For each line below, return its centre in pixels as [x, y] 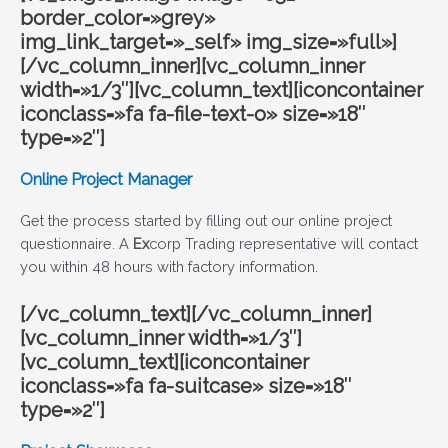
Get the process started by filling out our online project [206, 221]
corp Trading [192, 244]
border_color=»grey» [117, 18]
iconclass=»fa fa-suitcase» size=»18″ [186, 385]
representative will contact [326, 244]
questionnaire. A [76, 244]
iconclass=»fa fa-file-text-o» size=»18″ [193, 114]
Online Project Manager [106, 180]
